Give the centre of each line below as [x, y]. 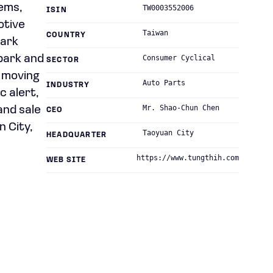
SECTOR [63, 60]
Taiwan [155, 33]
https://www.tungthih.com [188, 158]
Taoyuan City [168, 133]
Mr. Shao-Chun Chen [181, 108]
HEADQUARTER [77, 135]
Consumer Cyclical [179, 58]
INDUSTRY [68, 85]
